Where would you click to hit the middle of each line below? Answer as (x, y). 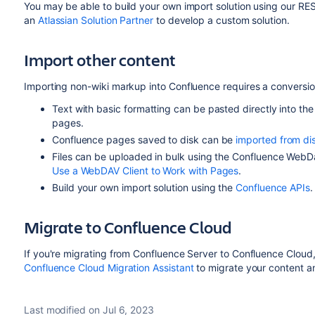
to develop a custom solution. (223, 20)
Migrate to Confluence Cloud (127, 227)
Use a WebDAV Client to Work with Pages (145, 171)
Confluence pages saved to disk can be (144, 140)
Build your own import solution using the (144, 187)
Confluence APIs (273, 187)
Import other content (99, 60)
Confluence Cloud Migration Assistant (109, 268)
